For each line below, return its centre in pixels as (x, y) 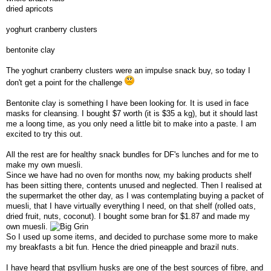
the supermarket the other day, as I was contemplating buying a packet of (135, 195)
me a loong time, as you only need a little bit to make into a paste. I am (131, 123)
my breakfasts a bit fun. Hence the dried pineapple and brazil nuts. (122, 247)
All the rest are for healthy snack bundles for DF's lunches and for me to (132, 154)
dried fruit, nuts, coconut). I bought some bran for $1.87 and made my (128, 216)
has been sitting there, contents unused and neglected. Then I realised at (134, 185)
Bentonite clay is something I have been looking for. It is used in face (127, 103)
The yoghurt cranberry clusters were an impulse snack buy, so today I (128, 70)
